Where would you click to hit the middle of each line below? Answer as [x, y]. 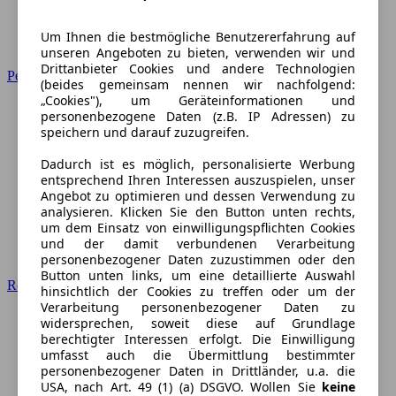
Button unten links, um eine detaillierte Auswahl [198, 276]
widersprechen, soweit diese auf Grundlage [198, 324]
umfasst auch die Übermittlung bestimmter [198, 355]
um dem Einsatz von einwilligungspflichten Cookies [198, 228]
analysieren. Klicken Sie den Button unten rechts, [198, 212]
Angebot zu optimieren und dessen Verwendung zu [198, 196]
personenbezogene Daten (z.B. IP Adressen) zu [198, 117]
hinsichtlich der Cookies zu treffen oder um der [198, 292]
